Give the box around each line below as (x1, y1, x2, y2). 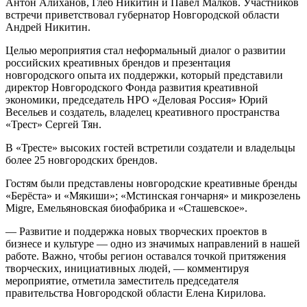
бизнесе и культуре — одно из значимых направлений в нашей (5, 237, 300, 249)
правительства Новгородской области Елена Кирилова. (5, 286, 266, 299)
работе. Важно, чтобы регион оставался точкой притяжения (5, 249, 286, 262)
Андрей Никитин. (5, 21, 90, 33)
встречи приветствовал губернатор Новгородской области (5, 8, 280, 21)
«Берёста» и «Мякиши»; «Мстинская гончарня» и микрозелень (5, 189, 300, 201)
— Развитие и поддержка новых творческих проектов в (5, 225, 267, 237)
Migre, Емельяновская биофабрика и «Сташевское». (5, 201, 247, 214)
